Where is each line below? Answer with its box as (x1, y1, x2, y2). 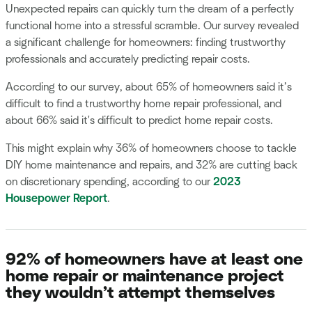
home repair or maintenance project (6, 268, 284, 286)
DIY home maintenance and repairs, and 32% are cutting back (6, 159, 297, 171)
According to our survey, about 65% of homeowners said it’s (6, 81, 292, 93)
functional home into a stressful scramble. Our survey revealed (6, 20, 299, 32)
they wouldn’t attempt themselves (6, 285, 275, 302)
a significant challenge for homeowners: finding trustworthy (6, 37, 286, 49)
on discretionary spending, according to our (6, 176, 213, 188)
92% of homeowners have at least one (6, 251, 303, 269)
